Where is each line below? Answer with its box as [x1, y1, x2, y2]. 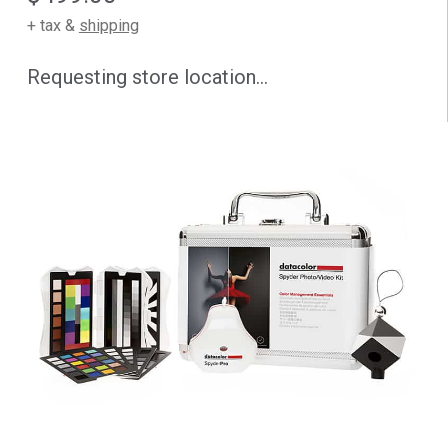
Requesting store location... [26, 65, 268, 90]
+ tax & [26, 16, 79, 36]
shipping [78, 16, 139, 36]
